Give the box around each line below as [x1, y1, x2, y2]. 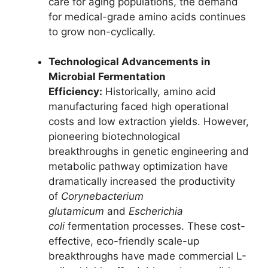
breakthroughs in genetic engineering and [48, 145, 249, 157]
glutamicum [48, 205, 104, 217]
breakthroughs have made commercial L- [48, 250, 246, 262]
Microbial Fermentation [48, 71, 166, 83]
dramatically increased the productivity [48, 175, 235, 187]
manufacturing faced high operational [48, 100, 229, 112]
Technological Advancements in [48, 56, 211, 68]
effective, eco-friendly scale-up [48, 235, 199, 247]
